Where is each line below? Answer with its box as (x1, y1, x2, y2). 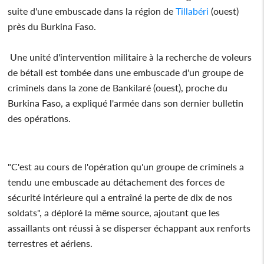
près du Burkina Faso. (8, 20, 97, 32)
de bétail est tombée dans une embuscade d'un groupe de (8, 66, 244, 78)
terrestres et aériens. (8, 237, 93, 249)
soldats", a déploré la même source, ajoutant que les (8, 206, 220, 218)
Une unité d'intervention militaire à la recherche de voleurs (8, 51, 252, 62)
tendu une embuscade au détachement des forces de (8, 176, 225, 187)
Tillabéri (176, 5, 209, 16)
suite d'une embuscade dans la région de (8, 5, 176, 16)
